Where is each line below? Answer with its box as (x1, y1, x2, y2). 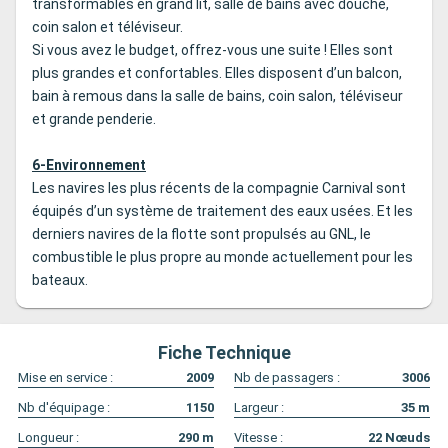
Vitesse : (234, 430, 283, 446)
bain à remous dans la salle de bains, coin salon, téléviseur (32, 88, 403, 105)
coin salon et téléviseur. (32, 19, 183, 36)
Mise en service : (18, 370, 113, 386)
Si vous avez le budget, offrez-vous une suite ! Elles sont (32, 42, 393, 59)
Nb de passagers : (234, 370, 340, 386)
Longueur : (18, 430, 79, 446)
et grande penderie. (32, 111, 156, 128)
